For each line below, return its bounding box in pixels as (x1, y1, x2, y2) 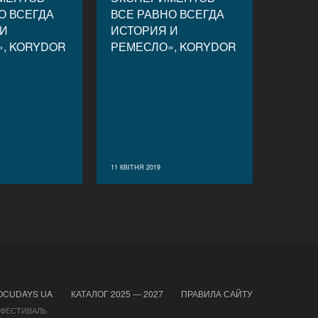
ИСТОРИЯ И (111, 22, 178, 38)
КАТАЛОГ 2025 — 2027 (70, 287, 163, 300)
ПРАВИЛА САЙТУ (180, 287, 253, 300)
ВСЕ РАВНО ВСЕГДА (111, 6, 224, 22)
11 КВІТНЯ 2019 (111, 163, 160, 172)
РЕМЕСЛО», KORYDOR (111, 38, 236, 55)
